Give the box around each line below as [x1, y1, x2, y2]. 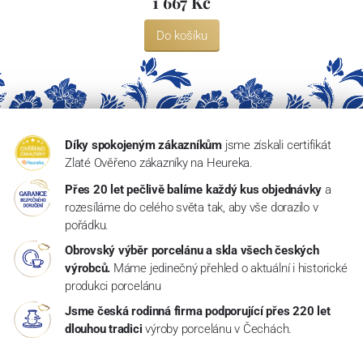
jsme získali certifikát [224, 138, 331, 153]
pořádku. [64, 218, 109, 233]
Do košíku [156, 28, 207, 44]
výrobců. [64, 261, 111, 276]
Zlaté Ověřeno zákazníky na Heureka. [64, 156, 253, 171]
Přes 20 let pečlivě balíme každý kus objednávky [64, 182, 322, 198]
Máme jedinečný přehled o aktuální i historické [113, 261, 348, 276]
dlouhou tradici [64, 322, 143, 337]
